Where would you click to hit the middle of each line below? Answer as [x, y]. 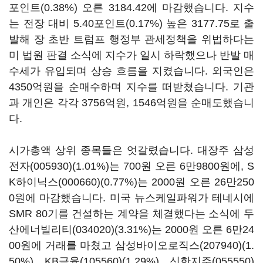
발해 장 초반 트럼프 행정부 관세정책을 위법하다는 [131, 39]
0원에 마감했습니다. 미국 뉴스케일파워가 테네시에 [131, 198]
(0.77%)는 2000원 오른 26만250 [177, 182]
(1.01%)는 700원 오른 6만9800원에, [160, 166]
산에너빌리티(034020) [62, 230]
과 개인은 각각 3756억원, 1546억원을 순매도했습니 [131, 103]
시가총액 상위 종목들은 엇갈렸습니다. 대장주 [121, 150]
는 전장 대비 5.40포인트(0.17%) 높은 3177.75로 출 [131, 23]
